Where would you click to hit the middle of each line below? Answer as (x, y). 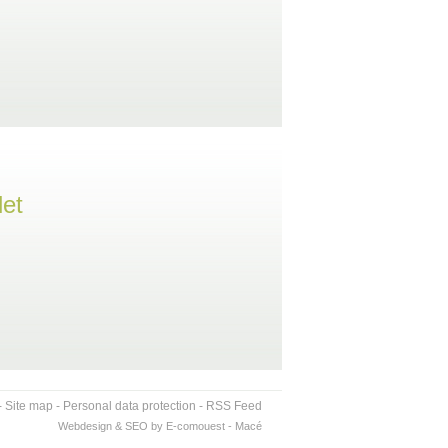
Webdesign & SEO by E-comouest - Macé (160, 426)
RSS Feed (234, 406)
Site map (29, 406)
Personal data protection (129, 406)
